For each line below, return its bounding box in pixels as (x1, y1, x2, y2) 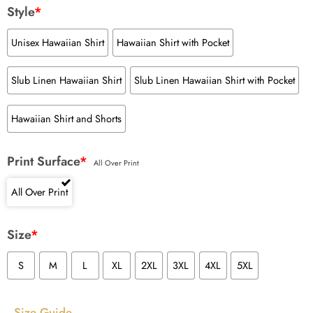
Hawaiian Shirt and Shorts (11, 110, 122, 126)
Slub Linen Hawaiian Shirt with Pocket (133, 73, 295, 88)
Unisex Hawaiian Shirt (11, 34, 104, 50)
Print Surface (7, 152, 80, 170)
